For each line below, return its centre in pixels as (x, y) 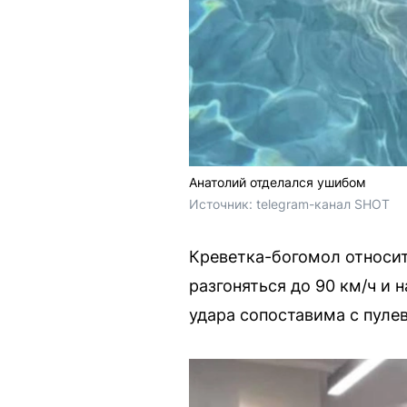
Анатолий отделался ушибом (278, 183)
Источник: (223, 204)
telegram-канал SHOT (323, 204)
